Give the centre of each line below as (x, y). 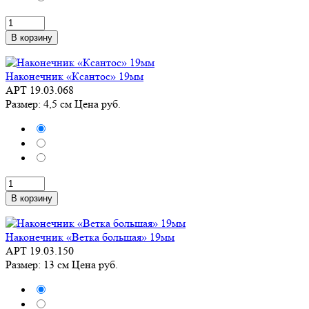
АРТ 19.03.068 (40, 90)
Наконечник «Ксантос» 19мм (74, 76)
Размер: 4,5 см (40, 104)
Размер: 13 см (39, 265)
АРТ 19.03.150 (40, 251)
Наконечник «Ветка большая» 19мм (90, 237)
